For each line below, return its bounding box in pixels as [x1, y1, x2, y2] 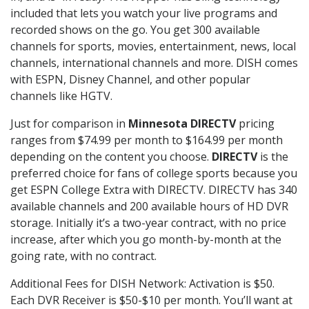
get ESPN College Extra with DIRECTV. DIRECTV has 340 [10, 181, 297, 197]
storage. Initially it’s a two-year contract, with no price [10, 215, 286, 230]
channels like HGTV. [10, 88, 112, 103]
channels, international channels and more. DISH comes [10, 54, 298, 70]
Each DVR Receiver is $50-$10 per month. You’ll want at [10, 292, 292, 308]
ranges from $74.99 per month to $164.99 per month [10, 132, 283, 148]
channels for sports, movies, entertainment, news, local [10, 38, 296, 54]
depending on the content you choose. [10, 148, 212, 164]
